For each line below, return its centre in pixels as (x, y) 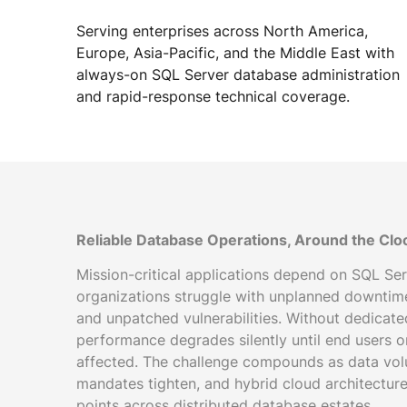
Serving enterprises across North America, (222, 31)
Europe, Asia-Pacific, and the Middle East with (235, 53)
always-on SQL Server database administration (238, 74)
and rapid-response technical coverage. (213, 96)
